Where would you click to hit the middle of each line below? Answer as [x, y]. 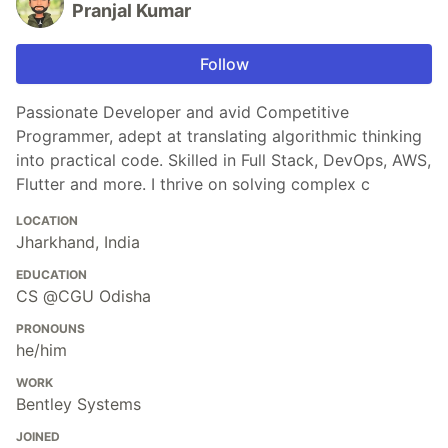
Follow [224, 64]
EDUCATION [51, 275]
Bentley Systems [78, 404]
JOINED [38, 437]
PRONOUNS [50, 329]
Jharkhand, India [78, 242]
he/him [41, 350]
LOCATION [47, 221]
